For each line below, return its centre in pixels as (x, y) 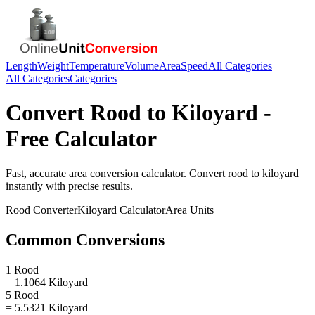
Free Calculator (81, 139)
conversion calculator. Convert (157, 173)
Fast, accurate (37, 173)
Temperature (97, 66)
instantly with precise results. (69, 186)
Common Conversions (85, 239)
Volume (142, 66)
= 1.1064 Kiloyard (47, 282)
